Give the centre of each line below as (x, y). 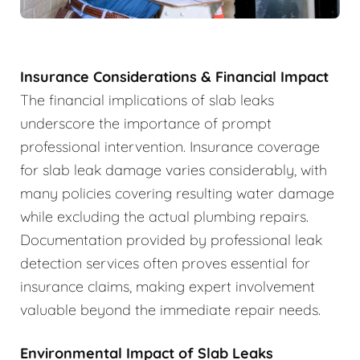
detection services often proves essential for (165, 264)
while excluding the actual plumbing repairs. (164, 217)
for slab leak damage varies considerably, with (174, 170)
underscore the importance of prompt (146, 124)
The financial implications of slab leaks (147, 100)
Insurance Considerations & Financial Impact (174, 77)
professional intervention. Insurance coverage (170, 147)
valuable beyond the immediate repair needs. (170, 310)
